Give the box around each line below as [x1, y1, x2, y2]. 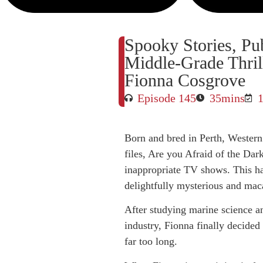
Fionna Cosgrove [124, 70, 245, 90]
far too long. [124, 235, 177, 248]
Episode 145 [137, 91, 197, 104]
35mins [209, 91, 245, 104]
